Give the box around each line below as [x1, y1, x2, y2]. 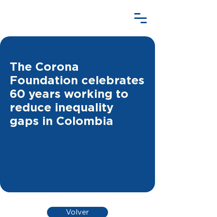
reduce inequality [10, 102, 113, 114]
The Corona [10, 62, 79, 73]
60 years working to [10, 89, 128, 100]
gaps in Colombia [10, 116, 113, 127]
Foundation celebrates [10, 75, 144, 87]
